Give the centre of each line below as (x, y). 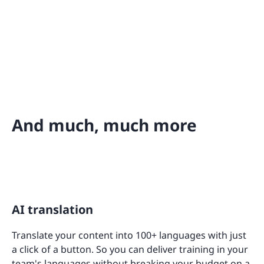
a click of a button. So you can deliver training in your (130, 250)
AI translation (52, 210)
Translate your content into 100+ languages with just (129, 235)
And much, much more (104, 125)
